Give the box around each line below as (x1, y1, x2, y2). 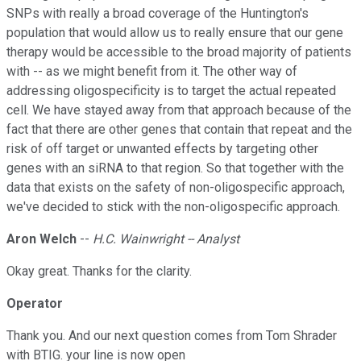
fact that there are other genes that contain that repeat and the (6, 122, 352, 138)
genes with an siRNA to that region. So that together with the (6, 160, 344, 176)
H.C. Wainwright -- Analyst (93, 231, 239, 247)
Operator (6, 296, 63, 312)
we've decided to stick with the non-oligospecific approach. (6, 199, 340, 215)
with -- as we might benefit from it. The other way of (6, 64, 297, 80)
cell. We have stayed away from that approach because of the (6, 102, 351, 118)
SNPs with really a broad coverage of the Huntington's (6, 6, 309, 22)
